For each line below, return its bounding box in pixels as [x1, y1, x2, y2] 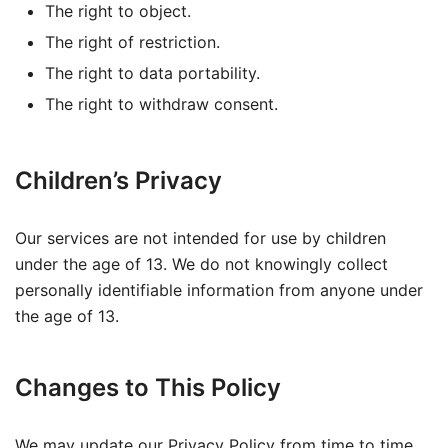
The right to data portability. [45, 63, 260, 83]
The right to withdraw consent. [45, 94, 278, 114]
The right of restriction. [45, 32, 220, 52]
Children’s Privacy [15, 166, 222, 195]
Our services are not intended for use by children [15, 228, 386, 248]
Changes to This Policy [15, 373, 281, 402]
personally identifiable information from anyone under [15, 280, 423, 300]
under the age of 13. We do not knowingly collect [15, 254, 388, 274]
